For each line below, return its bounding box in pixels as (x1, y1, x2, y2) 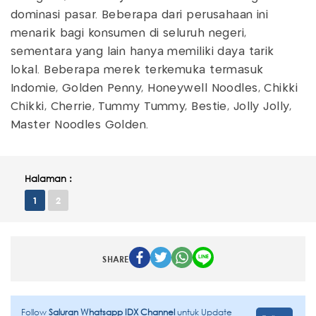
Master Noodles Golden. (11, 120, 149, 131)
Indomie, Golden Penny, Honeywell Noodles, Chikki (11, 83, 298, 95)
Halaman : (25, 173, 72, 186)
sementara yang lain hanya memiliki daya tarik (11, 47, 274, 58)
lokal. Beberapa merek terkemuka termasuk (11, 65, 264, 76)
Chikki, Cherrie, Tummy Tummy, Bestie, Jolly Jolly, (11, 102, 292, 113)
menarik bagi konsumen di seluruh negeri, (11, 28, 247, 39)
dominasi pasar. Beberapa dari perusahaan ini (11, 10, 269, 21)
